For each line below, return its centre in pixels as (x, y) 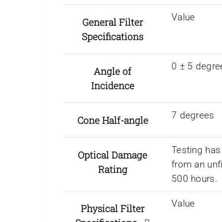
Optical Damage (112, 155)
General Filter (112, 22)
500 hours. (194, 178)
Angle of (112, 71)
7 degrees (193, 115)
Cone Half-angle (112, 120)
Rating (112, 169)
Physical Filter (112, 208)
